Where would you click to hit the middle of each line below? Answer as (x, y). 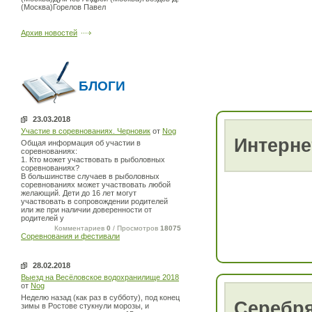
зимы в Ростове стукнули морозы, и (85, 306)
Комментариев (80, 228)
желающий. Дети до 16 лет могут (79, 193)
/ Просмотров (135, 228)
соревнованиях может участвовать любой (96, 185)
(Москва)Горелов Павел (63, 7)
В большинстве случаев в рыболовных (90, 176)
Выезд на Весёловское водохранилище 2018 (100, 277)
